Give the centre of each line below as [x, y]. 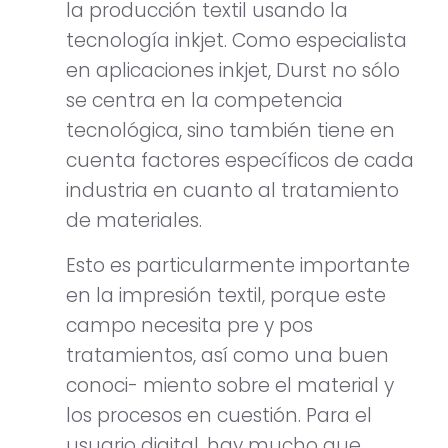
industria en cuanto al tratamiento [232, 191]
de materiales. [134, 221]
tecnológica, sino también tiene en [230, 131]
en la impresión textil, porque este [226, 295]
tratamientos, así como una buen [227, 355]
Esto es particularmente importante [238, 265]
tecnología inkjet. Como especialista [236, 41]
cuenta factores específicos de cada [240, 161]
